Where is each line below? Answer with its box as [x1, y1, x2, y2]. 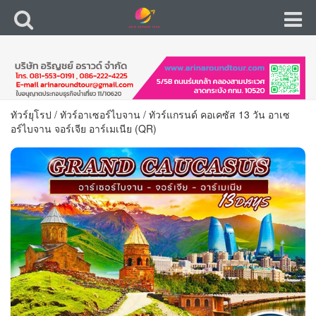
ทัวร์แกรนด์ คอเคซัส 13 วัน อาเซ [149, 107, 290, 121]
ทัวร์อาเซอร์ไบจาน [60, 107, 140, 121]
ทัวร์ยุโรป [11, 107, 51, 121]
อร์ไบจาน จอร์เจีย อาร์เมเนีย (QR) [11, 121, 157, 135]
